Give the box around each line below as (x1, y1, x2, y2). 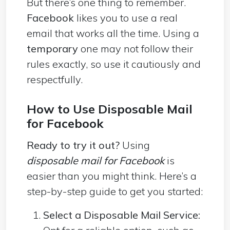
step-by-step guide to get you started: (27, 184, 203, 198)
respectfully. (27, 72, 83, 86)
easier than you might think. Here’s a (27, 169, 197, 182)
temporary (27, 42, 81, 55)
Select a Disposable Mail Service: (43, 208, 200, 221)
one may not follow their (81, 42, 193, 55)
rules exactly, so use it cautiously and (27, 57, 201, 70)
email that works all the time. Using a (27, 26, 199, 40)
